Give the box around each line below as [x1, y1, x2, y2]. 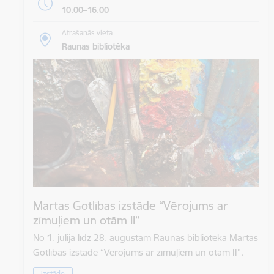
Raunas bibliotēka [61, 41, 130, 53]
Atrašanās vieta [61, 28, 113, 38]
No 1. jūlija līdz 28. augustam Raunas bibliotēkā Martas [33, 231, 258, 243]
